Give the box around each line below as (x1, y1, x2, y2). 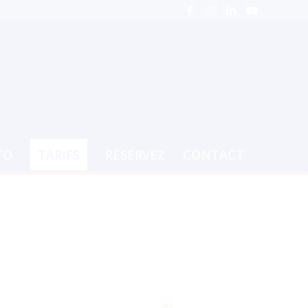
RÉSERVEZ (104, 146, 165, 163)
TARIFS (37, 146, 80, 163)
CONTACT (182, 146, 244, 163)
